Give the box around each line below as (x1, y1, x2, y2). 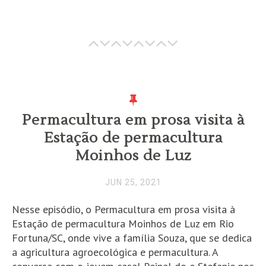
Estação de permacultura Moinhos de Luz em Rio (12, 217, 234, 231)
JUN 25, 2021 (104, 178, 161, 188)
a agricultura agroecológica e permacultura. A (12, 245, 218, 259)
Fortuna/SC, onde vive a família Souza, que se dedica (12, 231, 252, 245)
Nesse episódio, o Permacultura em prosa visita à (12, 202, 235, 217)
